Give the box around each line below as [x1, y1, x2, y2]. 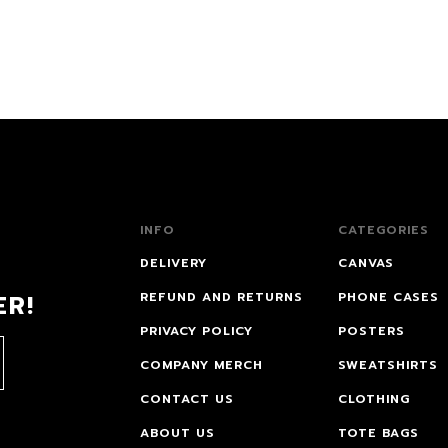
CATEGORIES [338, 221, 430, 240]
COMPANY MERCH [139, 356, 263, 375]
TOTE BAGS [338, 424, 420, 443]
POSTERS [338, 322, 406, 341]
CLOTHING [338, 390, 411, 409]
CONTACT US [139, 390, 234, 409]
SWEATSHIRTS [338, 356, 439, 375]
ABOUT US [139, 424, 215, 443]
